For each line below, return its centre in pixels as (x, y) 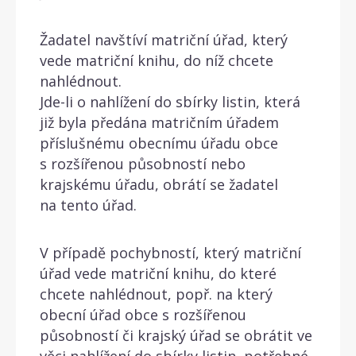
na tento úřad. (88, 205)
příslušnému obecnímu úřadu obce (159, 143)
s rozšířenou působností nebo (143, 163)
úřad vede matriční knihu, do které (158, 273)
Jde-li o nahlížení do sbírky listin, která (170, 101)
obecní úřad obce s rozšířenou (143, 314)
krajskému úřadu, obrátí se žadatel (159, 184)
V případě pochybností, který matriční (170, 252)
